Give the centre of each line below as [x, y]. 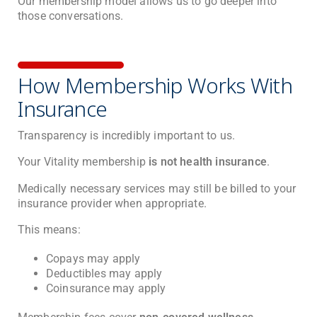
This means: [49, 230]
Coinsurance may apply [106, 289]
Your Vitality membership [83, 162]
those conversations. [71, 16]
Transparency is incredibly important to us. [127, 135]
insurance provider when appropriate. [112, 203]
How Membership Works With [155, 86]
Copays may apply [93, 259]
